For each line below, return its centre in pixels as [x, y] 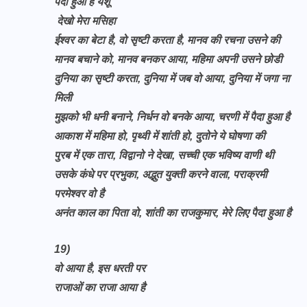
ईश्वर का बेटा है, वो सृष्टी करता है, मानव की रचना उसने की [167, 40]
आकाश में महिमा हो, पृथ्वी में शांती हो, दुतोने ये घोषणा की [161, 136]
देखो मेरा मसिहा [85, 21]
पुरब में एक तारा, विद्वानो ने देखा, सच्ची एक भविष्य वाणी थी [164, 155]
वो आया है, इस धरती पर [101, 268]
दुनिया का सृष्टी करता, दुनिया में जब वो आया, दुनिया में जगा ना [172, 78]
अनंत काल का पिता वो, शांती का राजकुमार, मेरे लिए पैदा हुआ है [173, 213]
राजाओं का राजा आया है [101, 287]
